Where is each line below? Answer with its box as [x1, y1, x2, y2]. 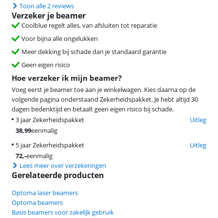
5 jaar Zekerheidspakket [16, 141, 84, 149]
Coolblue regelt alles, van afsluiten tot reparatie [21, 21, 157, 30]
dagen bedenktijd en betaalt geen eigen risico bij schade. [12, 105, 174, 113]
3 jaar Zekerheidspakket [16, 115, 84, 124]
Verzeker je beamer [12, 10, 86, 21]
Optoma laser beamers [12, 188, 78, 197]
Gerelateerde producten [12, 170, 104, 181]
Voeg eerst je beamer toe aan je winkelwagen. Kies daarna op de [12, 85, 196, 94]
